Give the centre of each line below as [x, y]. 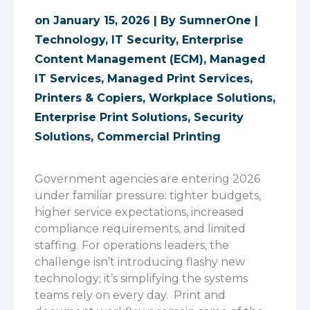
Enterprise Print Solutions [111, 117]
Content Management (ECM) [119, 59]
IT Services [68, 79]
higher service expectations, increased [139, 212]
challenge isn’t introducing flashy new [140, 262]
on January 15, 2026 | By [107, 20]
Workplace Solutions [211, 98]
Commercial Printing [159, 137]
